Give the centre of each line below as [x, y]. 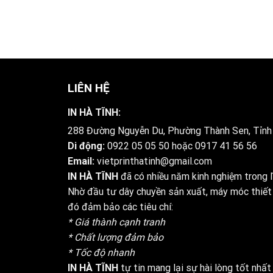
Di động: [87, 146]
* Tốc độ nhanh [101, 252]
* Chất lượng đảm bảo [115, 237]
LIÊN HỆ [88, 88]
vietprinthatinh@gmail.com [154, 161]
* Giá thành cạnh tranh [116, 222]
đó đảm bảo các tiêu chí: [120, 207]
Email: [81, 161]
